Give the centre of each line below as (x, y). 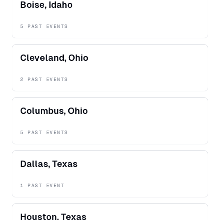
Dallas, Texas (49, 164)
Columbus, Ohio (54, 111)
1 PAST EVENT (42, 186)
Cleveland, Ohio (54, 58)
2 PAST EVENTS (44, 80)
